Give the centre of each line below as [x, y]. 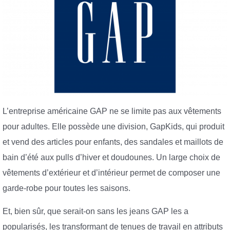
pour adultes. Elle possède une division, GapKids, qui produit [113, 126]
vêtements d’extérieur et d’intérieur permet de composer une [111, 172]
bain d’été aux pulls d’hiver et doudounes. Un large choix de [111, 157]
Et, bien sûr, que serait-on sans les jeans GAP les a [95, 212]
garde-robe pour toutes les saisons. [66, 188]
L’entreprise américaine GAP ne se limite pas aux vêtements [112, 111]
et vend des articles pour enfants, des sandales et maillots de [113, 142]
